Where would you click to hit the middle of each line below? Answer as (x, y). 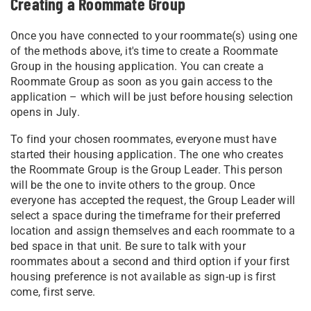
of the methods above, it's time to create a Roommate (144, 51)
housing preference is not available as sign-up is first (143, 276)
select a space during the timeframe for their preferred (146, 215)
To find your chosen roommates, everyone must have (143, 139)
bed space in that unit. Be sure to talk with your (128, 246)
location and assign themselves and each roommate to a (153, 230)
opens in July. (45, 112)
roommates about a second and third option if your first (150, 261)
